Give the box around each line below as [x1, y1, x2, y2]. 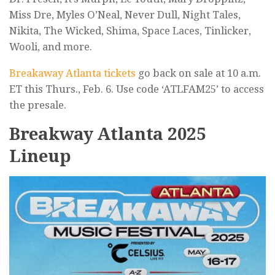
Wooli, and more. [9, 41, 92, 53]
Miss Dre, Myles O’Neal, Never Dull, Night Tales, [9, 9, 241, 21]
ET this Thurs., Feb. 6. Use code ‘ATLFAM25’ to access [9, 82, 264, 95]
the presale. [9, 98, 66, 111]
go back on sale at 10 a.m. [136, 66, 261, 79]
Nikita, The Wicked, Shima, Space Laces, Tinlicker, [9, 25, 251, 37]
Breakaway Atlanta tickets [9, 66, 136, 79]
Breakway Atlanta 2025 [9, 123, 206, 144]
